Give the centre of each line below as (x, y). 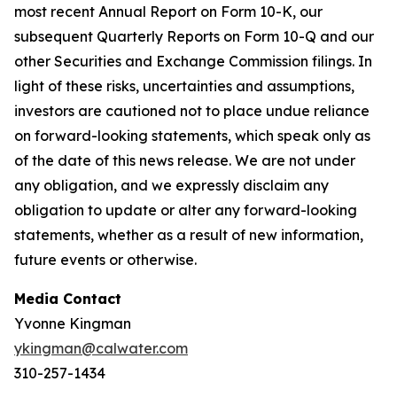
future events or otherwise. (105, 260)
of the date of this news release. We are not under (185, 160)
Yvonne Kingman (73, 323)
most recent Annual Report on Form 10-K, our (168, 12)
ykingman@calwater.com (101, 348)
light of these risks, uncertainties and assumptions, (184, 86)
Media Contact (68, 299)
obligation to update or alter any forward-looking (186, 210)
